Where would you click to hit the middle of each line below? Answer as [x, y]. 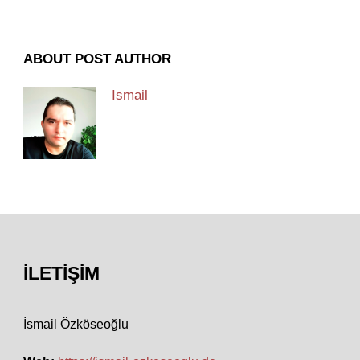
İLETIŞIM [61, 274]
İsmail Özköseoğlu [76, 325]
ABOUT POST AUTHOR [97, 59]
